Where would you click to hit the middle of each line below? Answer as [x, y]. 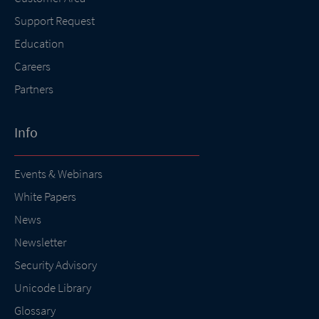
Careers [32, 67]
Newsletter [40, 242]
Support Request [54, 21]
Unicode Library [53, 288]
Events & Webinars [58, 174]
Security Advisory [56, 265]
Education [39, 44]
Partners [34, 89]
